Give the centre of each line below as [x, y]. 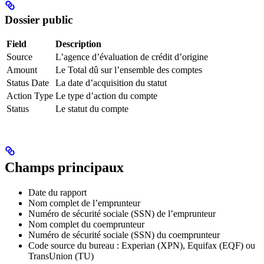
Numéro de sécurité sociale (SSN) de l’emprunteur [122, 214]
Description [78, 44]
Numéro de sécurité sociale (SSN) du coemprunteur [124, 235]
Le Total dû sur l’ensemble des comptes [129, 70]
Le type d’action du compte [106, 96]
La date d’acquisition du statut [111, 83]
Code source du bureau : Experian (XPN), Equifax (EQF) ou [142, 246]
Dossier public [39, 19]
